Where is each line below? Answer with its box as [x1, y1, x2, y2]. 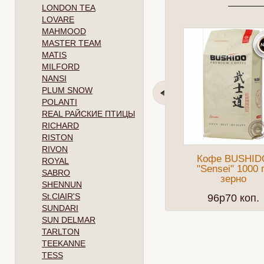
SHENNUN [42, 180, 82, 189]
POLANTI [42, 97, 77, 107]
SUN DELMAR [42, 215, 95, 225]
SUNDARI [42, 203, 78, 213]
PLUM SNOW [42, 85, 93, 95]
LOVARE [42, 15, 74, 24]
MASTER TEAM [42, 38, 101, 48]
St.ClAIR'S [42, 192, 80, 201]
